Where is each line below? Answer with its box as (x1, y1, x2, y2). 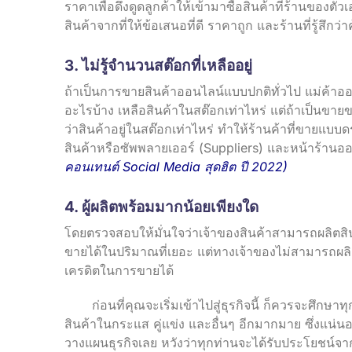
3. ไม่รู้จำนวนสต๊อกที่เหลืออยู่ (64, 56, 252, 75)
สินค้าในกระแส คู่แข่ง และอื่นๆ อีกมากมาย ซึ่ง (64, 315, 320, 332)
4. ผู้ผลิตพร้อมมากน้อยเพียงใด (64, 197, 258, 216)
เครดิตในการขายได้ (64, 262, 174, 278)
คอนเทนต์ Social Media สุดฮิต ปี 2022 (64, 158, 283, 174)
